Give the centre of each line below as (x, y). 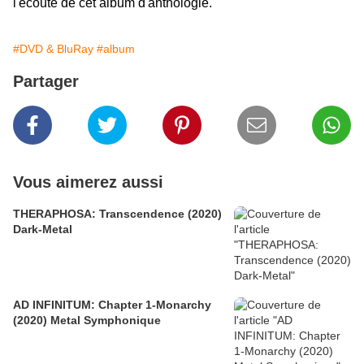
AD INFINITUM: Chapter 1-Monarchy (112, 305)
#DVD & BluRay (53, 49)
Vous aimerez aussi (88, 182)
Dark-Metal (43, 230)
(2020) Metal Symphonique (87, 321)
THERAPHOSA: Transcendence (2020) (117, 214)
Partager (46, 82)
